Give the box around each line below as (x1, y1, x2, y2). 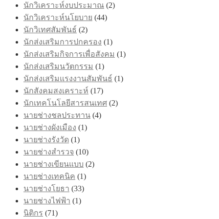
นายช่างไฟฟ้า (23, 196, 70, 205)
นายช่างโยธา (23, 184, 69, 193)
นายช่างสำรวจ (23, 147, 74, 156)
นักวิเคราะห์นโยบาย (23, 13, 92, 22)
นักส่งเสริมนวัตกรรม (23, 62, 93, 70)
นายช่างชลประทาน (23, 110, 90, 119)
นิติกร (23, 208, 43, 217)
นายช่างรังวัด (23, 135, 69, 144)
